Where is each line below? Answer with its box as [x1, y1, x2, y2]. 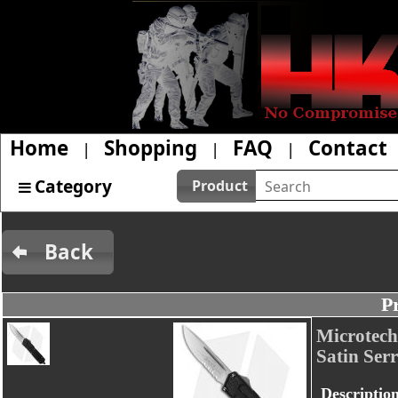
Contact [308, 133, 387, 162]
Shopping [104, 133, 197, 162]
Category [35, 173, 112, 198]
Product [192, 176, 249, 196]
